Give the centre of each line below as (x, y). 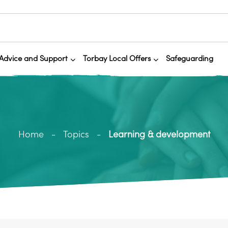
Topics (76, 134)
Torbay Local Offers (117, 59)
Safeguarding (189, 59)
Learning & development (159, 134)
